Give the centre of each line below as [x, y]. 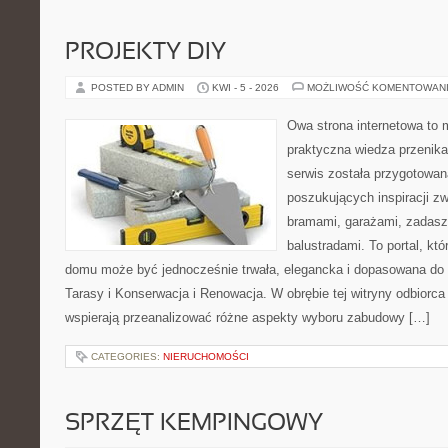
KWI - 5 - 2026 [245, 87]
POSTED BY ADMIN [139, 87]
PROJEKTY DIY [145, 53]
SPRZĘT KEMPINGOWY [194, 424]
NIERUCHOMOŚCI [206, 356]
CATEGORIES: [127, 356]
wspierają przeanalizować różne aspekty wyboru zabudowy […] [247, 317]
